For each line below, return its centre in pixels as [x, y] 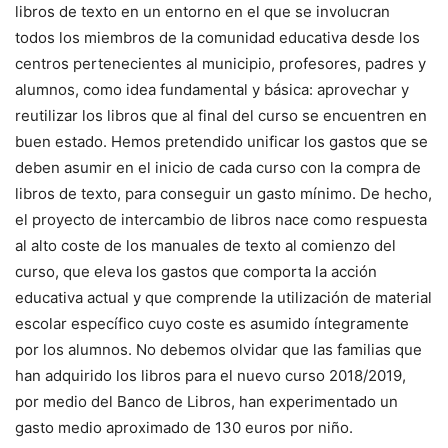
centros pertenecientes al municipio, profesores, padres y [220, 64]
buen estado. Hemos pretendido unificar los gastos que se [221, 142]
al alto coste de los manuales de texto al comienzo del [205, 246]
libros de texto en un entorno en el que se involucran [202, 12]
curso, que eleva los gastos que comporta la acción [196, 272]
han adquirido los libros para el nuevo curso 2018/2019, [210, 376]
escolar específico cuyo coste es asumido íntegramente [212, 324]
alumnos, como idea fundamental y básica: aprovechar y [212, 90]
